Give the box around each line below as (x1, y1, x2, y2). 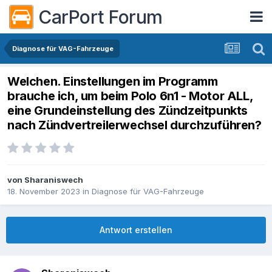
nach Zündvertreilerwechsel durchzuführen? (7, 118, 262, 133)
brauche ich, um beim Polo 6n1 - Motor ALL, (7, 89, 253, 104)
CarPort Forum (38, 5, 163, 28)
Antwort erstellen (100, 225, 172, 236)
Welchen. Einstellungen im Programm (7, 74, 218, 89)
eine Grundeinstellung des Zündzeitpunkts (7, 103, 248, 118)
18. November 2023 (7, 186, 80, 197)
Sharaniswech (24, 175, 83, 185)
